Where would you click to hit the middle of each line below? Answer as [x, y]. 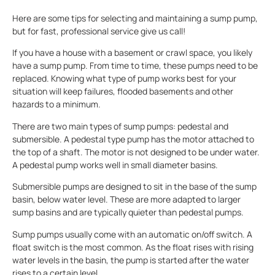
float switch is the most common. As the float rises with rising [133, 247]
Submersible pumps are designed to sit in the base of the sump [134, 187]
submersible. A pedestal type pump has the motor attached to [133, 139]
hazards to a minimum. [56, 104]
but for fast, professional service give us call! [99, 31]
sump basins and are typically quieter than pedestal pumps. [128, 212]
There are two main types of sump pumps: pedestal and [120, 126]
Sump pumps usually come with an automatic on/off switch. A [132, 234]
